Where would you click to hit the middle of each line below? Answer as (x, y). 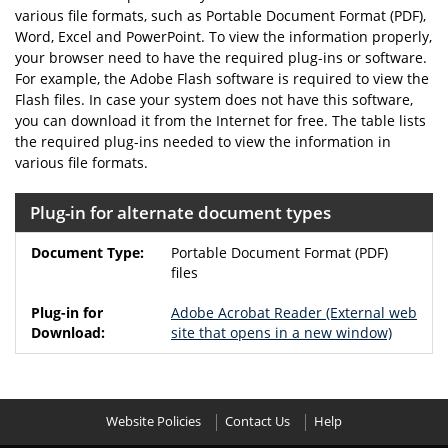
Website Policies (153, 421)
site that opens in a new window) (281, 332)
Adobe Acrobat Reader (246, 312)
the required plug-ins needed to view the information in (203, 141)
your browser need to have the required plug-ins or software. (221, 57)
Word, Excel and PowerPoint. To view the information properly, (223, 36)
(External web (369, 312)
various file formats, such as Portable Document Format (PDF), (220, 15)
